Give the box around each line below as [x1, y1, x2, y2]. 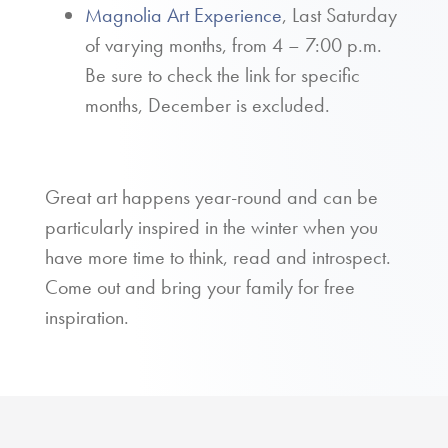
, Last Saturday [282, 2, 397, 28]
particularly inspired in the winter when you [45, 214, 378, 240]
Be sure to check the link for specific [85, 62, 360, 88]
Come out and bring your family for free [45, 274, 355, 300]
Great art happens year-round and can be [45, 184, 378, 210]
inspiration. [45, 304, 129, 330]
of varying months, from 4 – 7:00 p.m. [85, 32, 382, 58]
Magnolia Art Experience [85, 2, 282, 28]
